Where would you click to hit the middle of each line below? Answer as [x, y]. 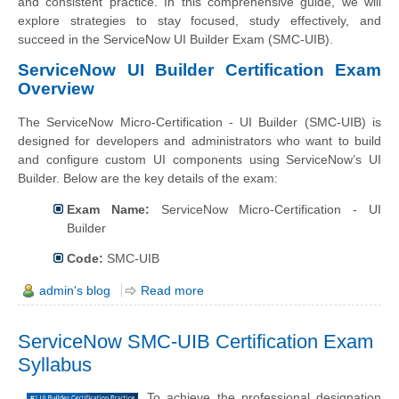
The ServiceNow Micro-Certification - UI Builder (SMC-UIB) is [199, 122]
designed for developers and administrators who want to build [199, 140]
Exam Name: [108, 210]
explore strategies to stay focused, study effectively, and [199, 21]
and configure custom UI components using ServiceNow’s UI [199, 159]
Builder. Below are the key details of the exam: [148, 178]
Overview [56, 89]
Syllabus [55, 365]
